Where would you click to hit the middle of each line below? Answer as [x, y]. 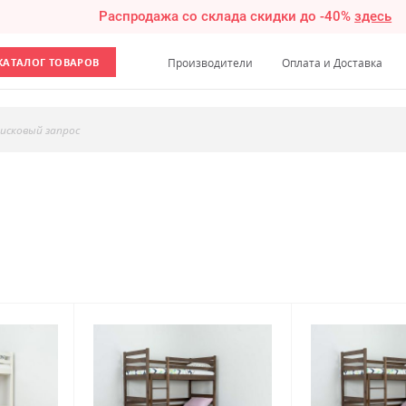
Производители [210, 63]
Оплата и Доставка [333, 63]
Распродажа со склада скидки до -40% [227, 17]
